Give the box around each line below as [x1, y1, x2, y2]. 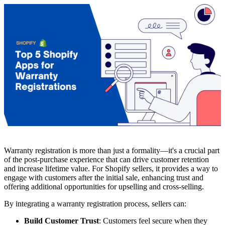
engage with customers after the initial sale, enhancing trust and [4, 173, 203, 182]
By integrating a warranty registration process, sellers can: [4, 199, 186, 208]
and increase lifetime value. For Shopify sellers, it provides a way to [4, 164, 218, 173]
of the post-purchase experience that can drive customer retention [4, 155, 209, 164]
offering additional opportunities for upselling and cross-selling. [4, 182, 204, 191]
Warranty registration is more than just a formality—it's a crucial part [4, 146, 219, 155]
